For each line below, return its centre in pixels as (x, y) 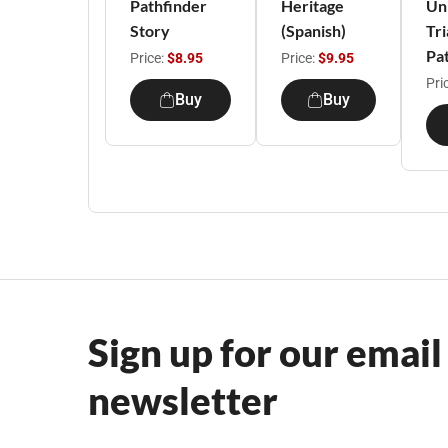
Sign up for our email (265, 352)
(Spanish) (313, 30)
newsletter (183, 400)
